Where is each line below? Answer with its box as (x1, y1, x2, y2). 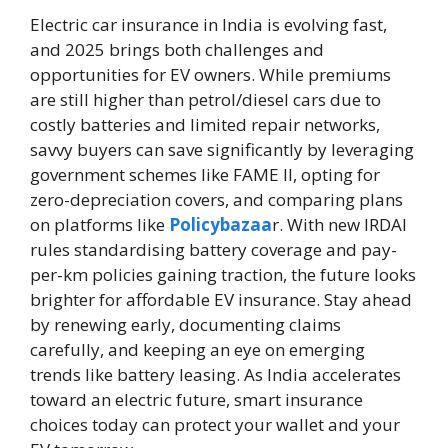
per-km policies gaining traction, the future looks (30, 263, 416, 287)
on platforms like (30, 213, 169, 237)
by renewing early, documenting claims (30, 313, 341, 337)
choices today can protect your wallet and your (30, 413, 400, 437)
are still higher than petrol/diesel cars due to (30, 88, 381, 112)
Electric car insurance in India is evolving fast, (30, 13, 387, 37)
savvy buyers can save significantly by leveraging (30, 138, 414, 162)
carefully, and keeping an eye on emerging (30, 338, 365, 362)
